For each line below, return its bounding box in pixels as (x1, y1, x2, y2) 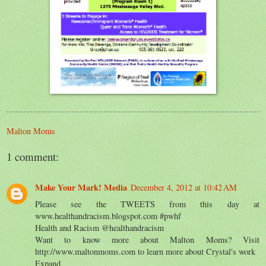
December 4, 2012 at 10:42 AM (131, 181, 237, 193)
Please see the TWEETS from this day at (35, 198, 259, 210)
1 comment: (7, 148, 59, 164)
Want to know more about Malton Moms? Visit (35, 233, 259, 245)
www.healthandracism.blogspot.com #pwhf (35, 210, 181, 221)
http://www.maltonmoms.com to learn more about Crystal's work (35, 245, 255, 257)
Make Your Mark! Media (35, 180, 127, 194)
